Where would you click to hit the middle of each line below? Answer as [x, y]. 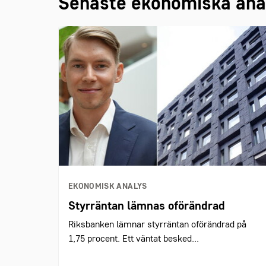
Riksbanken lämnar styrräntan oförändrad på [157, 225]
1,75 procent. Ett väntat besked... [134, 239]
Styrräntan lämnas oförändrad [147, 207]
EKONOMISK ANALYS [108, 186]
